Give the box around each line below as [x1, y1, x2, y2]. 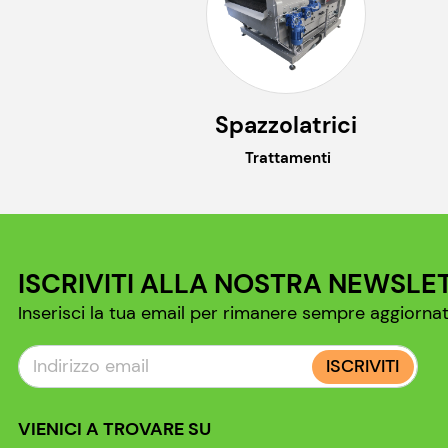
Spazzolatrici [214, 111, 357, 141]
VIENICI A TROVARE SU [18, 417, 211, 442]
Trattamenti [240, 148, 331, 169]
